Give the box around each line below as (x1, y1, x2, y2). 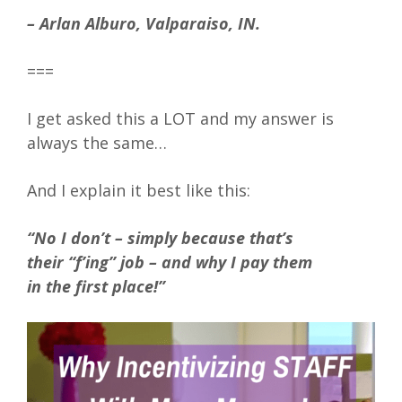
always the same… (27, 132, 167, 154)
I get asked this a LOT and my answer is (27, 108, 334, 130)
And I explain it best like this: (27, 179, 250, 202)
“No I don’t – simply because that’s (27, 227, 293, 249)
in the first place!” (27, 275, 165, 298)
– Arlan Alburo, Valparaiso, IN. (27, 13, 260, 35)
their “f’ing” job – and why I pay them (27, 251, 312, 274)
